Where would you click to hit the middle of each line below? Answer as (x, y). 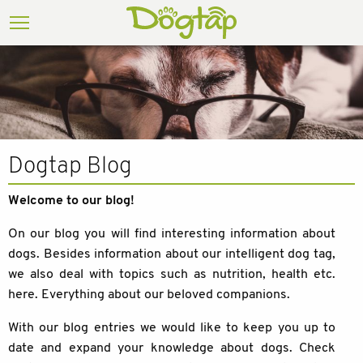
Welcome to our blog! (71, 201)
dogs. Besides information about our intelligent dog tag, (172, 254)
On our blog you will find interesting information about (172, 234)
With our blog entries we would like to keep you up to (172, 328)
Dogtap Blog (70, 167)
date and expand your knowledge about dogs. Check (172, 348)
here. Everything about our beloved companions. (149, 295)
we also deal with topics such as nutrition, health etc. (172, 274)
